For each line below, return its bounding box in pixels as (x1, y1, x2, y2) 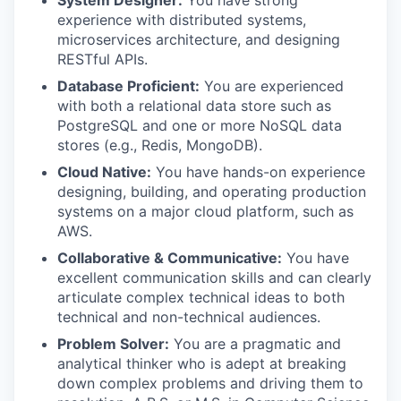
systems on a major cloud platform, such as (57, 202, 354, 220)
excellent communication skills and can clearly (57, 269, 371, 286)
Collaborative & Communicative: (57, 249, 282, 267)
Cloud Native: (57, 163, 151, 181)
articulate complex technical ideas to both (57, 288, 345, 306)
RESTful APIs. (57, 50, 148, 68)
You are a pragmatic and (169, 335, 341, 353)
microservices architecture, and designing (57, 30, 340, 48)
